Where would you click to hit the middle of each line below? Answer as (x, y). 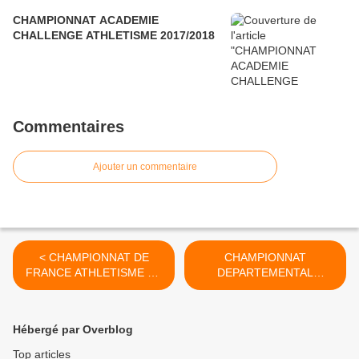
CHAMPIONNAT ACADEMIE (86, 20)
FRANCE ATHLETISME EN (94, 273)
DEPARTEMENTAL (265, 273)
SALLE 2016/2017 (94, 288)
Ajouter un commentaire (145, 167)
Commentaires (69, 127)
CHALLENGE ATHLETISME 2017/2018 (114, 36)
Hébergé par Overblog (73, 330)
